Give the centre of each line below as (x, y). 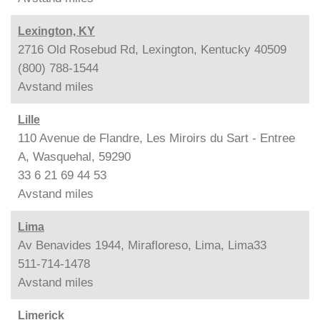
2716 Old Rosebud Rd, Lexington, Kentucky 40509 (152, 49)
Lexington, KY (56, 31)
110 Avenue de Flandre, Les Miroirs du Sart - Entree (156, 138)
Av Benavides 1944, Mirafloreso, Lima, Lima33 (142, 245)
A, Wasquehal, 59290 (74, 156)
